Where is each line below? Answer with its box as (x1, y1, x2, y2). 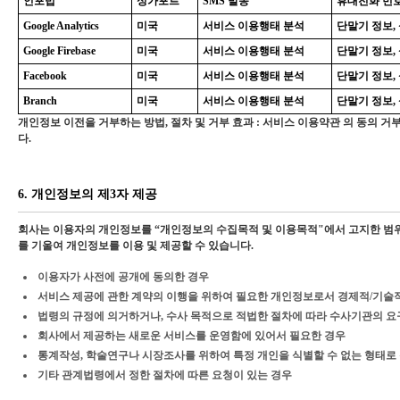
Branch (23, 95, 57, 107)
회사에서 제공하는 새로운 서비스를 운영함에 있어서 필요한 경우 (37, 329, 346, 342)
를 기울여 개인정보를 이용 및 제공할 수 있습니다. (18, 239, 254, 252)
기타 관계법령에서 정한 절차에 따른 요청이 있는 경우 (37, 369, 292, 381)
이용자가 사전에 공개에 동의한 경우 (37, 271, 209, 283)
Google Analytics (23, 20, 99, 32)
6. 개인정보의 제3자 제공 (18, 187, 157, 201)
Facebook (23, 70, 67, 82)
